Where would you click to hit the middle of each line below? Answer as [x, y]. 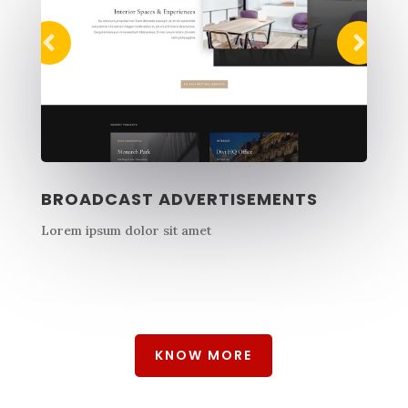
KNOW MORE [204, 355]
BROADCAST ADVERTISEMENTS [179, 199]
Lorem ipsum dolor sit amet [126, 230]
